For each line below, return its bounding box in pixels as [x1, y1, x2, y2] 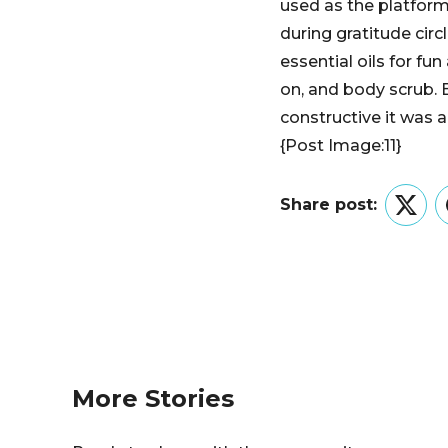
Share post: [280, 194, 377, 214]
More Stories [72, 383, 234, 413]
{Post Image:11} [280, 135, 402, 155]
